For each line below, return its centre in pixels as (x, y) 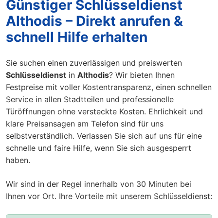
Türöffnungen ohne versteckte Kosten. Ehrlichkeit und (104, 111)
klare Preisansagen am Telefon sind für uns (85, 124)
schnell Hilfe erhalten (77, 37)
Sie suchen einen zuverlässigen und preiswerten (94, 63)
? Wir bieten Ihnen (142, 75)
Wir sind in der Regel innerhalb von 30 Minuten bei (99, 184)
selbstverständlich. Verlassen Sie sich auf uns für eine (104, 136)
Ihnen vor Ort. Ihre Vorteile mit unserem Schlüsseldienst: (109, 196)
